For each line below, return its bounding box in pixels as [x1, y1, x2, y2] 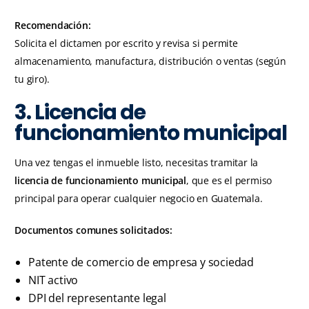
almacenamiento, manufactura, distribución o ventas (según [14, 54, 286, 68]
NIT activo [28, 272, 79, 288]
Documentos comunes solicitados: [14, 223, 173, 237]
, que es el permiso [186, 174, 272, 188]
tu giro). [14, 72, 50, 86]
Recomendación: [14, 19, 91, 32]
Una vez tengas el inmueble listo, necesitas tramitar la [14, 156, 259, 170]
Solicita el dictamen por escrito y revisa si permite [14, 37, 238, 50]
